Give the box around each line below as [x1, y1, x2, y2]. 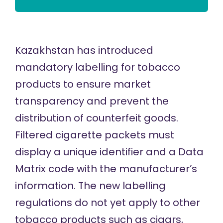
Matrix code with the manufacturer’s [14, 162, 197, 176]
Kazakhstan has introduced [14, 43, 153, 57]
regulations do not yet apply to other [14, 196, 200, 210]
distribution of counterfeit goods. [14, 111, 178, 125]
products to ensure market [14, 77, 151, 91]
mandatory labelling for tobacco [14, 60, 180, 74]
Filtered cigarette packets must [14, 128, 174, 142]
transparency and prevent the [14, 94, 169, 108]
